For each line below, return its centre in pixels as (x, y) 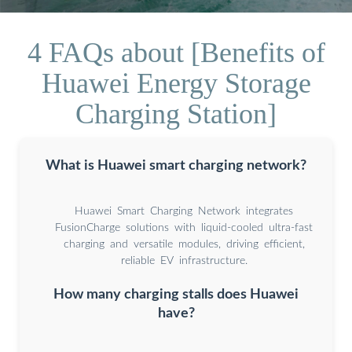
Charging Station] (176, 114)
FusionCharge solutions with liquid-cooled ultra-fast (184, 227)
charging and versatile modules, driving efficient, (184, 244)
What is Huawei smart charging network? (176, 165)
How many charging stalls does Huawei (176, 295)
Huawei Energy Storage (176, 83)
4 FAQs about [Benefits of (176, 52)
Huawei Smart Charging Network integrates (184, 211)
